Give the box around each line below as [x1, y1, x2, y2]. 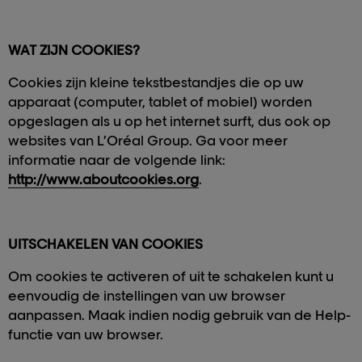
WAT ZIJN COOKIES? [8, 42, 140, 58]
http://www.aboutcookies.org [8, 171, 199, 187]
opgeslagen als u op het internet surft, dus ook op [8, 113, 330, 129]
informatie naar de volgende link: [8, 152, 225, 168]
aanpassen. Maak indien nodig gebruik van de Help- [8, 307, 351, 323]
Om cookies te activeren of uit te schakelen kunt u [8, 268, 334, 284]
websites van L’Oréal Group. [8, 133, 192, 149]
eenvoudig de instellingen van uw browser [8, 288, 285, 304]
